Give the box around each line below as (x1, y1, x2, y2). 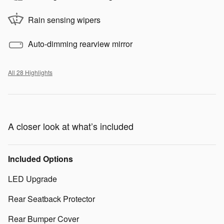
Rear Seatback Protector (8, 192, 95, 204)
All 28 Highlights (8, 67, 52, 76)
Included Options (8, 152, 73, 164)
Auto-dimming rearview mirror (28, 37, 132, 49)
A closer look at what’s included (8, 119, 133, 132)
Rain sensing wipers (28, 13, 100, 25)
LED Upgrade (8, 172, 57, 184)
